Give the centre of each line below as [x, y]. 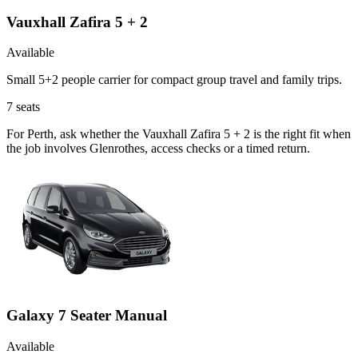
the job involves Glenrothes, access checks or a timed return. [158, 149]
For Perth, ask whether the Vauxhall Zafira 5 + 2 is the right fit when [179, 134]
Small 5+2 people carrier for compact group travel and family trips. [174, 80]
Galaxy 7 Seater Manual [87, 316]
